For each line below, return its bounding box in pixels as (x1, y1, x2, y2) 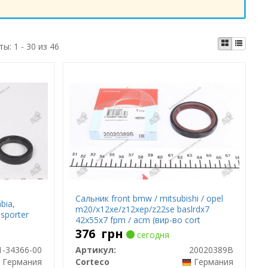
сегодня (135, 229, 170, 240)
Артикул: (75, 244, 117, 255)
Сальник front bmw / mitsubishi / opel (75, 193, 224, 204)
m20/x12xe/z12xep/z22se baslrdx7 (75, 203, 210, 215)
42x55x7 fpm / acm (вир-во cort (75, 214, 201, 226)
